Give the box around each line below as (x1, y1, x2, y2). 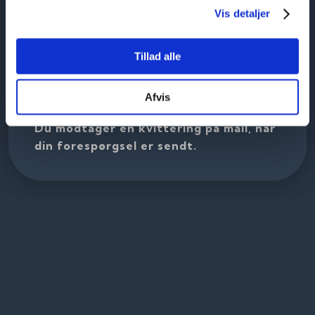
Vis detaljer (214, 7, 271, 20)
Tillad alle (134, 50, 181, 62)
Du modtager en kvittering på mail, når (34, 121, 276, 136)
